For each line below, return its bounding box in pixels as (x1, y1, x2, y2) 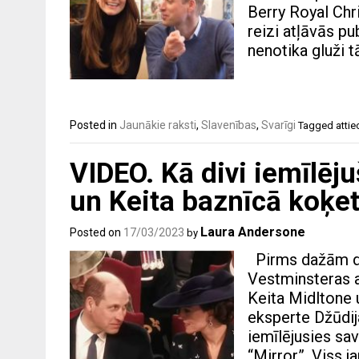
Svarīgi (261, 119, 296, 132)
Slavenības (201, 119, 256, 132)
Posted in (70, 119, 119, 132)
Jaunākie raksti (119, 119, 196, 132)
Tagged (298, 119, 336, 132)
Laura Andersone (200, 224, 305, 240)
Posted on (70, 225, 123, 239)
